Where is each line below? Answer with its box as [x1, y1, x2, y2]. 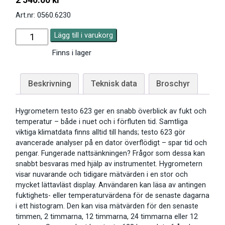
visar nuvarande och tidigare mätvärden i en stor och [16, 170, 188, 179]
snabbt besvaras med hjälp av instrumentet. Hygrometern [16, 160, 202, 169]
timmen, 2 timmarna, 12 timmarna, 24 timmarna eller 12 [16, 212, 198, 221]
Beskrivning [28, 79, 71, 89]
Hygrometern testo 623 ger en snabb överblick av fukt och [16, 107, 206, 116]
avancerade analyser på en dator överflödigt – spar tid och [16, 139, 207, 148]
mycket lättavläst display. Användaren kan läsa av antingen [16, 181, 206, 190]
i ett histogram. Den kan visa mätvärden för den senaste [16, 202, 198, 211]
